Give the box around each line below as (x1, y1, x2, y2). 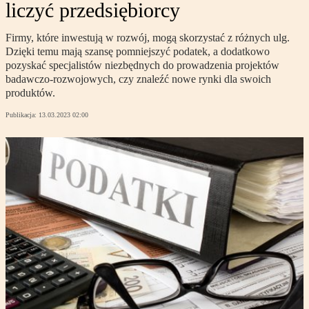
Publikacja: (6, 111, 39, 119)
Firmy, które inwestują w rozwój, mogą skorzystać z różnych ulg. (6, 32, 290, 44)
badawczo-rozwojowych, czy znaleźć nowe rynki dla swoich (6, 73, 271, 86)
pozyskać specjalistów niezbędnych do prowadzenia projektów (6, 59, 279, 72)
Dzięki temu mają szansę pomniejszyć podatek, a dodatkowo (6, 46, 270, 58)
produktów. (6, 87, 55, 99)
